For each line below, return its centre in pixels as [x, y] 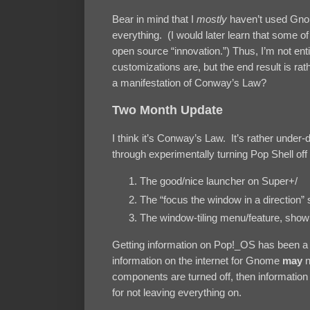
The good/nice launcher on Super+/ [219, 181]
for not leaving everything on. [177, 292]
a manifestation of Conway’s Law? [189, 82]
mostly [212, 19]
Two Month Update [167, 110]
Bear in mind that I [154, 19]
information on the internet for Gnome [197, 260]
